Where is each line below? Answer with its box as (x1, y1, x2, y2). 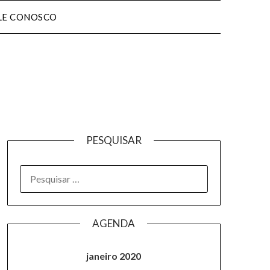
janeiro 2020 (86, 250, 142, 262)
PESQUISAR (86, 134, 142, 146)
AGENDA (92, 217, 136, 230)
